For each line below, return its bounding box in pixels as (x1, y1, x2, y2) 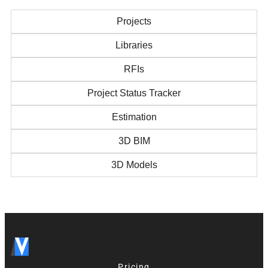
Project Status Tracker (87, 88, 181, 98)
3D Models (111, 160, 157, 170)
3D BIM (118, 136, 150, 146)
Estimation (111, 112, 157, 122)
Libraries (115, 40, 153, 50)
